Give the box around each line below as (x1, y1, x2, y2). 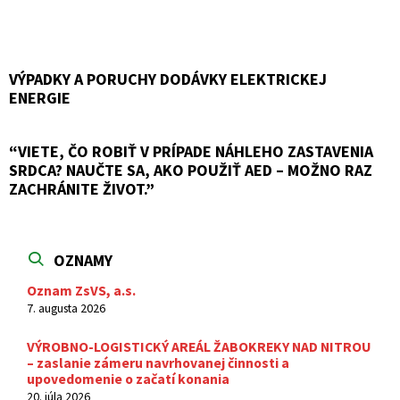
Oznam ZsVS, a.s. (27, 282, 136, 299)
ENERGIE (9, 87, 71, 108)
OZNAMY (54, 250, 112, 271)
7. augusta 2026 (27, 300, 105, 316)
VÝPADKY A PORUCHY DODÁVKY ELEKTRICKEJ (9, 69, 327, 89)
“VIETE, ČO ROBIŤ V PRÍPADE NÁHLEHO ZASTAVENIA (9, 141, 373, 162)
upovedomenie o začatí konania (27, 371, 229, 387)
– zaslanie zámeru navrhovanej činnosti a (27, 354, 289, 371)
